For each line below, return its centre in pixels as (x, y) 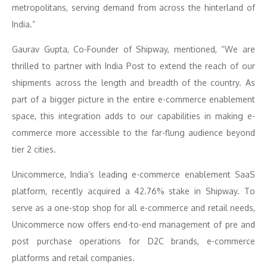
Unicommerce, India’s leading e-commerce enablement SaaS (133, 174)
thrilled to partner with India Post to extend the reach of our (133, 66)
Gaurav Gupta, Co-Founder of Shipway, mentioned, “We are (133, 49)
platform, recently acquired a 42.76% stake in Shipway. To (133, 191)
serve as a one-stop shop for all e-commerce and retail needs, (133, 208)
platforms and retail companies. (73, 258)
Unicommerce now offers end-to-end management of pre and (133, 224)
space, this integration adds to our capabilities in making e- (133, 116)
